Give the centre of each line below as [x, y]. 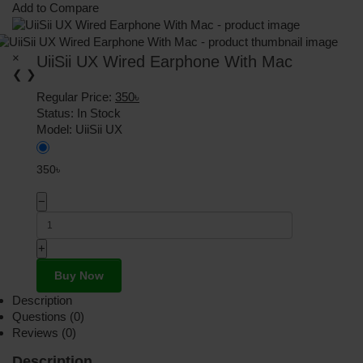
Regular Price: [76, 97]
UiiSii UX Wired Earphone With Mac [164, 62]
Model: [56, 130]
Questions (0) [48, 317]
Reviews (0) [44, 333]
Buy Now [79, 276]
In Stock [99, 113]
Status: [57, 113]
